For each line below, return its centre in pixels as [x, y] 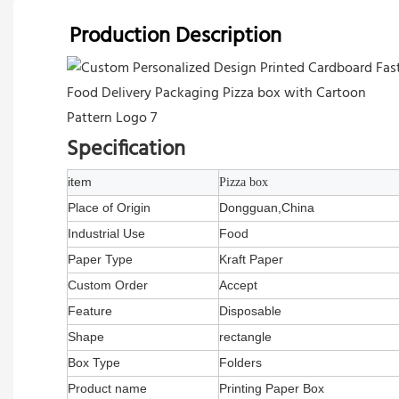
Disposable [250, 310]
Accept [238, 285]
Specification [126, 149]
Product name [107, 388]
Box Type [94, 362]
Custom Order [108, 285]
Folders [240, 362]
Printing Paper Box [272, 388]
